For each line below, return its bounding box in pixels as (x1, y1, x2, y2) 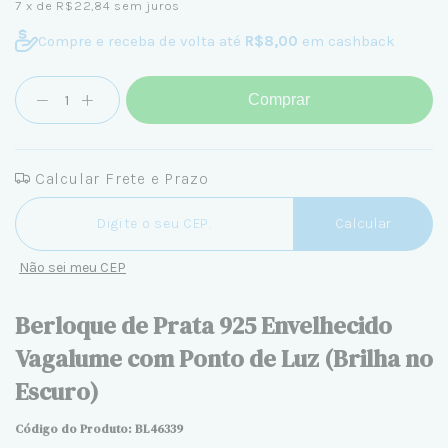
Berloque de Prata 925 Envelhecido (15, 309, 392, 342)
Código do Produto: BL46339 (15, 421, 183, 437)
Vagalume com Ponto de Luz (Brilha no (15, 342, 433, 375)
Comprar (248, 91, 311, 108)
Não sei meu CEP (19, 259, 126, 276)
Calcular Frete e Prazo (30, 169, 209, 188)
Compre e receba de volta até (38, 31, 245, 50)
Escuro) (15, 375, 99, 408)
